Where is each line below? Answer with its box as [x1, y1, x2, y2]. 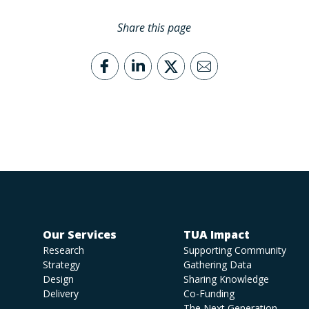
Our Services [42, 227, 117, 243]
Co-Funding [183, 287, 235, 301]
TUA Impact [183, 227, 250, 243]
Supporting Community [183, 243, 287, 257]
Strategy [42, 258, 80, 272]
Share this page [117, 20, 192, 36]
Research [42, 243, 84, 257]
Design [42, 272, 74, 286]
